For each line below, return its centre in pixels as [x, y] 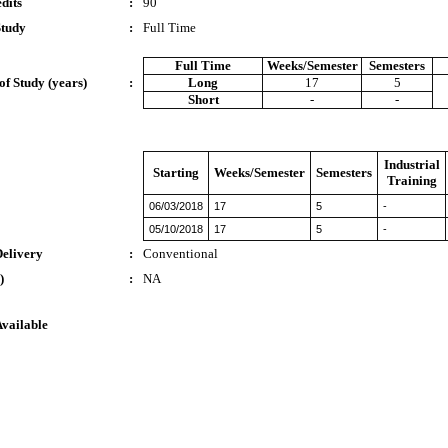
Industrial [411, 164]
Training [411, 180]
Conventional [180, 253]
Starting [176, 172]
